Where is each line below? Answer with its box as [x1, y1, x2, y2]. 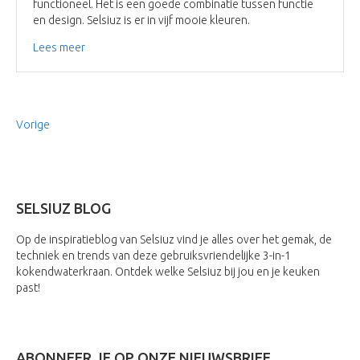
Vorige [16, 117, 50, 131]
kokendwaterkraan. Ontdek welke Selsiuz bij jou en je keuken [16, 264, 320, 278]
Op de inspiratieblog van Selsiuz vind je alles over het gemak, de [16, 232, 332, 246]
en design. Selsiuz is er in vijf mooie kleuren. [33, 13, 250, 27]
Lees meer [33, 40, 85, 54]
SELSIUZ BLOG [16, 199, 111, 216]
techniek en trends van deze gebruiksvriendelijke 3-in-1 [16, 248, 291, 262]
